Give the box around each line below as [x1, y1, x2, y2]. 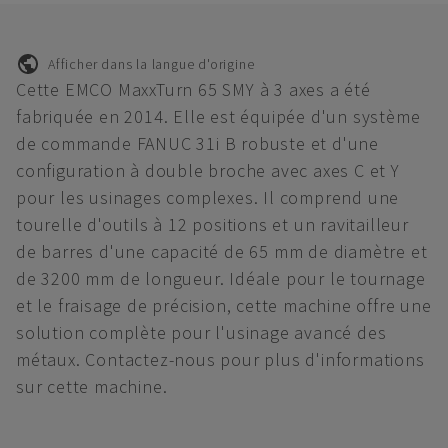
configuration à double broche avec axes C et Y [16, 159, 400, 182]
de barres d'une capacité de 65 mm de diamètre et [16, 240, 428, 263]
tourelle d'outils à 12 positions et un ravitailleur [16, 213, 409, 236]
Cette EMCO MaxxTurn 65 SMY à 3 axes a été [16, 78, 371, 101]
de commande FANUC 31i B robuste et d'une [16, 132, 379, 155]
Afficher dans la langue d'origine [48, 54, 255, 73]
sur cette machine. [16, 375, 168, 398]
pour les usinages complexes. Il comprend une [16, 186, 400, 209]
